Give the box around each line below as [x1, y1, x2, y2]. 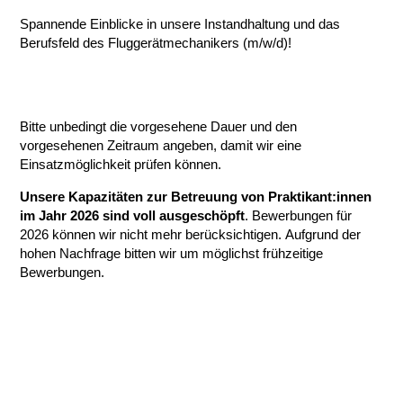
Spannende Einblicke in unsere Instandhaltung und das [20, 16, 341, 32]
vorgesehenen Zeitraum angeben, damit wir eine [20, 138, 302, 154]
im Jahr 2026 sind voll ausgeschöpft [20, 208, 246, 224]
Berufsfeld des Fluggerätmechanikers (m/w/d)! [20, 35, 292, 51]
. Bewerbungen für [245, 208, 353, 224]
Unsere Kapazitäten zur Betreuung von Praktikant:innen [20, 189, 372, 205]
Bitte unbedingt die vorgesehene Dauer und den [20, 119, 298, 135]
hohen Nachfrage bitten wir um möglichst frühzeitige [20, 246, 324, 262]
